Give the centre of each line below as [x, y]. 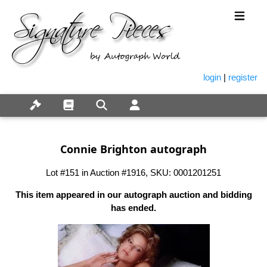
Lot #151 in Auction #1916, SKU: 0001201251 [133, 172]
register [243, 77]
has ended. [133, 207]
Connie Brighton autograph [133, 149]
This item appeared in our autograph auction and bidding [133, 194]
